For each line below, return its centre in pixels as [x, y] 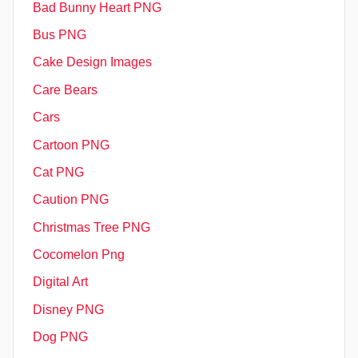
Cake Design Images [92, 62]
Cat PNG [58, 172]
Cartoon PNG [71, 145]
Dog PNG [60, 337]
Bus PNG [60, 35]
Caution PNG [71, 200]
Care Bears [65, 89]
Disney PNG [68, 309]
